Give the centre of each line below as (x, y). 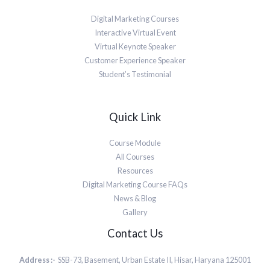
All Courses (135, 157)
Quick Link (135, 117)
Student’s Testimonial (135, 74)
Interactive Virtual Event (135, 33)
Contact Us (135, 234)
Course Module (135, 143)
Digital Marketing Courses (135, 19)
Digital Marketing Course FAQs (135, 185)
